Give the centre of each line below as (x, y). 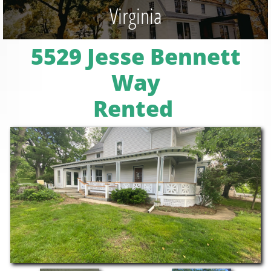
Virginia (135, 16)
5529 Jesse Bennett (135, 57)
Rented (135, 109)
